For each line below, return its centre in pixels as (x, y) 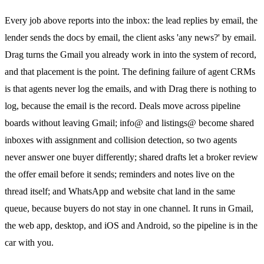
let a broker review (222, 157)
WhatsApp (88, 191)
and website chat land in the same (172, 191)
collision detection (148, 140)
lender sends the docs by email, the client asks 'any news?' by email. (131, 37)
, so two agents (209, 140)
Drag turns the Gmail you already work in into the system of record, (131, 54)
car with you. (29, 242)
